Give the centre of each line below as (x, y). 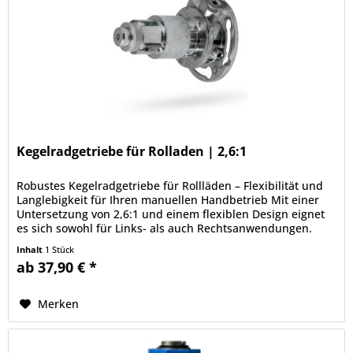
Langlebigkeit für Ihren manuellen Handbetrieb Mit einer (168, 199)
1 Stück (60, 249)
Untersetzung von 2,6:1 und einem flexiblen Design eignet (171, 214)
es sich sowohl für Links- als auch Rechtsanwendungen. (165, 228)
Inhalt (31, 249)
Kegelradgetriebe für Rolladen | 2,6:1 (132, 151)
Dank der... (46, 242)
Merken (59, 303)
